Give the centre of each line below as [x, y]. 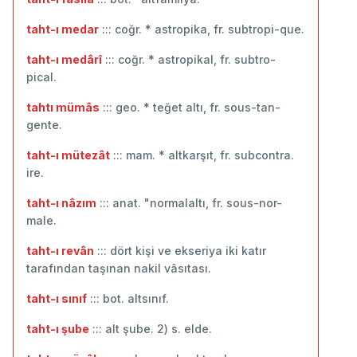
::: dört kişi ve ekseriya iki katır [180, 250]
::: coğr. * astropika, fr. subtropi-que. [202, 29]
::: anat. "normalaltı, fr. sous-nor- [189, 202]
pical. [41, 76]
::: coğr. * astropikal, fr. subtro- [189, 59]
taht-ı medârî [64, 59]
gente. [44, 124]
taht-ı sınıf [57, 298]
